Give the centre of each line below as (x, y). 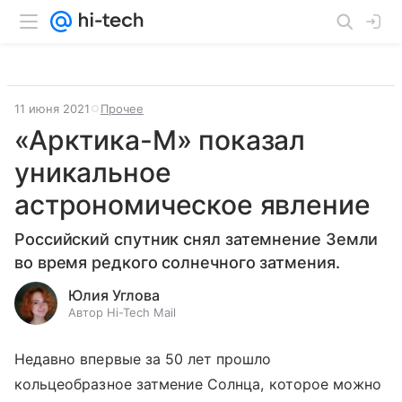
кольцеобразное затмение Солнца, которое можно (198, 384)
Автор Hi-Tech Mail (122, 312)
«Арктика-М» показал (160, 140)
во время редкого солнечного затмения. (177, 262)
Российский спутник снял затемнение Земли (197, 239)
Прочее (122, 109)
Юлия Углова (114, 295)
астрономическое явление (192, 205)
